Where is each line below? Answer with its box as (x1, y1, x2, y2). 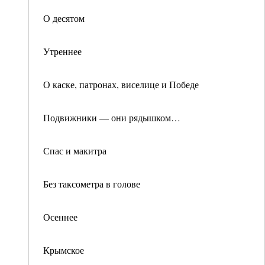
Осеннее (43, 211, 77, 223)
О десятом (43, 12, 85, 24)
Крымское (43, 244, 84, 256)
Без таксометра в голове (43, 177, 140, 190)
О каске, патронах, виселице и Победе (43, 78, 199, 91)
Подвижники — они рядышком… (43, 111, 180, 124)
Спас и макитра (43, 144, 106, 157)
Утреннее (43, 45, 82, 57)
